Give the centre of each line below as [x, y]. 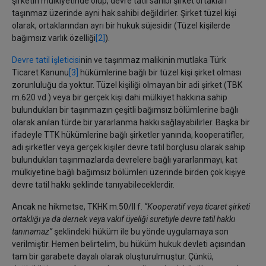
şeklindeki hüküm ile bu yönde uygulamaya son [140, 232]
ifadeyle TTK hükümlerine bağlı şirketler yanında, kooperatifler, [128, 135]
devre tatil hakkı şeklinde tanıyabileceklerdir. [93, 185]
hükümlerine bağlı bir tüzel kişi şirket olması [160, 72]
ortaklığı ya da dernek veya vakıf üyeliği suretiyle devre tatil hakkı [123, 219]
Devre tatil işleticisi [46, 60]
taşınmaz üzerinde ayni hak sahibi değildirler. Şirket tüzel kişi [124, 13]
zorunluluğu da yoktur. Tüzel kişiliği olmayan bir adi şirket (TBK [127, 85]
